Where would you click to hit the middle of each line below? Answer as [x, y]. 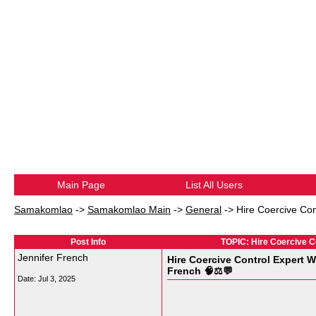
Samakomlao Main [129, 209]
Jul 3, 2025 [57, 279]
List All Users [214, 185]
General [203, 209]
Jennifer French [53, 257]
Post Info [88, 242]
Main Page [81, 185]
